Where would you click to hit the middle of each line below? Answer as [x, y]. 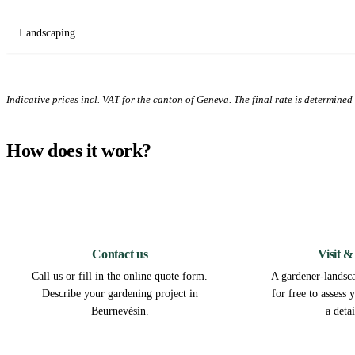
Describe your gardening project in [120, 294]
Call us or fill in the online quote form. [120, 277]
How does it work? [79, 151]
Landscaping [47, 33]
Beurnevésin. [120, 311]
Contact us [120, 254]
